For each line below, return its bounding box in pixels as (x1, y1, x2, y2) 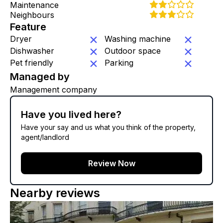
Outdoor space (105, 45, 161, 56)
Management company (10, 84, 97, 95)
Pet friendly (10, 57, 53, 68)
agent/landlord (21, 132, 69, 141)
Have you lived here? (21, 108, 121, 120)
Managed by (10, 70, 70, 83)
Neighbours (10, 9, 54, 20)
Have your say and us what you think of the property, (21, 122, 196, 131)
